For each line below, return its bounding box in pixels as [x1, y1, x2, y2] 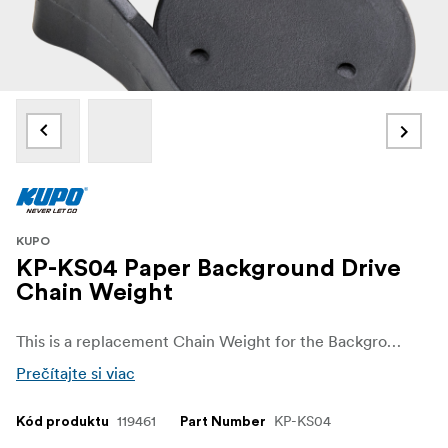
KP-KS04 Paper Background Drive [16, 256, 401, 281]
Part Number [180, 414, 266, 429]
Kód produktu [16, 414, 109, 429]
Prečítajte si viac [16, 362, 135, 383]
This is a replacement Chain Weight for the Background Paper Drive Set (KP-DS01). [387, 330, 401, 351]
